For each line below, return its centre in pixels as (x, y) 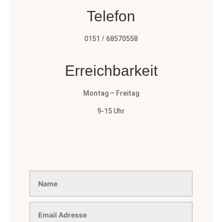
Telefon (111, 16)
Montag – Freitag (111, 93)
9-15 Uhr (111, 111)
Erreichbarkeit (111, 70)
